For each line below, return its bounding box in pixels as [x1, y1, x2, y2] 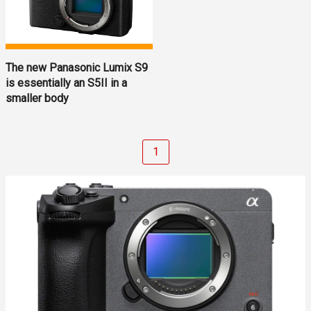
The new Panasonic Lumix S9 [6, 60, 148, 74]
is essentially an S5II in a [6, 76, 127, 90]
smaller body [6, 91, 69, 105]
